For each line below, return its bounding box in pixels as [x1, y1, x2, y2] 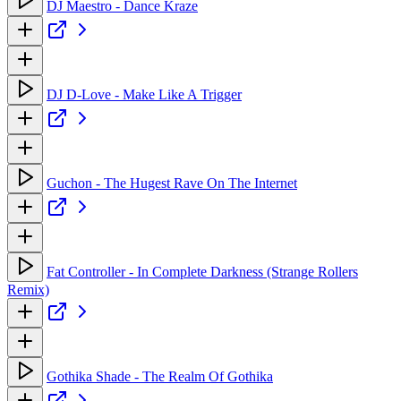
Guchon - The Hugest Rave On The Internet [47, 175, 297, 191]
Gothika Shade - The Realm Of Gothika [47, 368, 273, 384]
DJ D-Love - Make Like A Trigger [47, 86, 242, 102]
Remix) [7, 281, 49, 297]
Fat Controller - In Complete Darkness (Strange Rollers [47, 263, 358, 279]
